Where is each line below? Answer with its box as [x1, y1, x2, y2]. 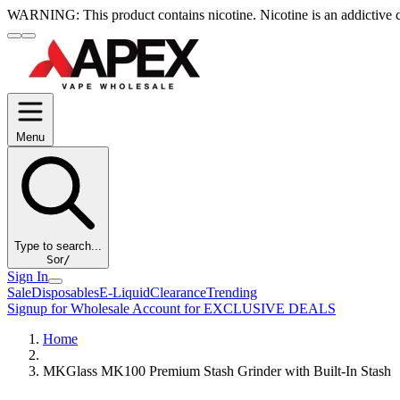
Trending [206, 285, 257, 300]
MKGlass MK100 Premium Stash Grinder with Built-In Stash [43, 363, 391, 379]
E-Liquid [99, 285, 150, 300]
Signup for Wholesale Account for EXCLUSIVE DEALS [7, 301, 336, 316]
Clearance [150, 285, 206, 300]
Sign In [7, 269, 48, 284]
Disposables [31, 285, 99, 300]
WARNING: [7, 7, 79, 22]
